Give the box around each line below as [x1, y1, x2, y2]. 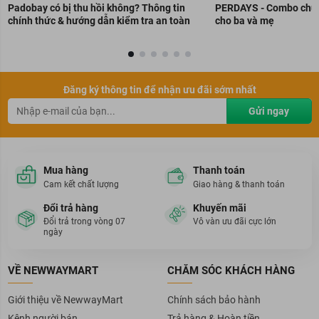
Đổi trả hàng [43, 202, 98, 214]
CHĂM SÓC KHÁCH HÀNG [167, 264, 295, 278]
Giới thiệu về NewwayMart [7, 294, 123, 306]
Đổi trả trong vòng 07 [43, 216, 125, 227]
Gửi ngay [249, 105, 289, 117]
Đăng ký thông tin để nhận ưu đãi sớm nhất [63, 83, 256, 95]
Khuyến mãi [193, 202, 246, 214]
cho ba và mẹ [214, 14, 274, 26]
